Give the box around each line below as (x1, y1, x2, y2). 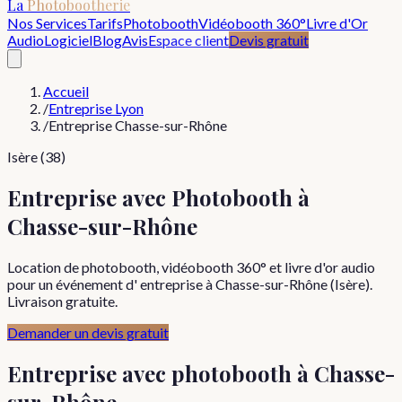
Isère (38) (7, 148, 66, 165)
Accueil (43, 83, 89, 100)
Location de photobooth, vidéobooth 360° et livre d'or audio (7, 258, 375, 275)
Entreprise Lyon (48, 100, 144, 117)
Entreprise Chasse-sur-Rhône (48, 117, 227, 134)
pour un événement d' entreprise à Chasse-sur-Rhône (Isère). (7, 275, 372, 293)
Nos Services (7, 14, 87, 31)
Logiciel (44, 31, 92, 48)
